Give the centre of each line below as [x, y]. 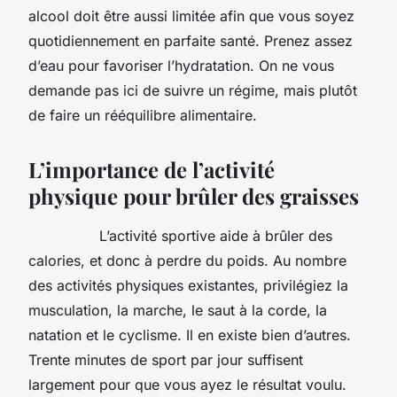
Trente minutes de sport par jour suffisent [166, 359]
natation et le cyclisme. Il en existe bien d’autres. [190, 335]
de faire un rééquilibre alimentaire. [145, 115]
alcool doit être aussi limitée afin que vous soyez [191, 16]
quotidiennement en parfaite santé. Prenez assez [191, 40]
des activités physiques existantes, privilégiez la [188, 285]
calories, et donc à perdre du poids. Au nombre [187, 260]
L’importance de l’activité [152, 169]
